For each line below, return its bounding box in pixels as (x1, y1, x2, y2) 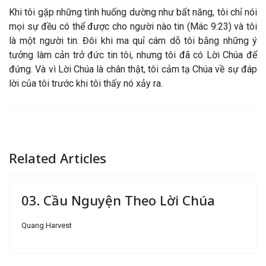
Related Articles (9, 149, 106, 167)
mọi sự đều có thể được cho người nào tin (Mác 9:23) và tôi (9, 21, 257, 33)
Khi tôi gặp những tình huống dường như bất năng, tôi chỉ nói (9, 7, 257, 18)
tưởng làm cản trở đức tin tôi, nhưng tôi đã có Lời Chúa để (9, 49, 257, 61)
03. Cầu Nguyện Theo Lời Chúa (21, 191, 215, 210)
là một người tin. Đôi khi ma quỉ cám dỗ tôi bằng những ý (9, 35, 257, 47)
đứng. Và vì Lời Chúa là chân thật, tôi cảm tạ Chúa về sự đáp (9, 64, 257, 75)
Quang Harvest (21, 221, 72, 230)
